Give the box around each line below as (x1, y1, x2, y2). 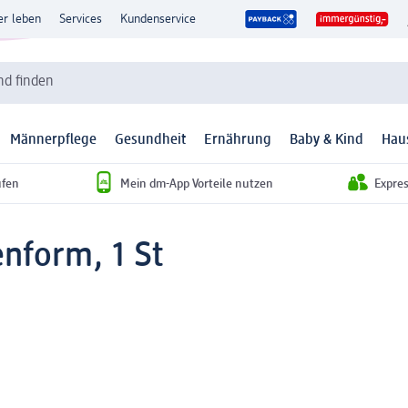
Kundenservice (120, 13, 196, 25)
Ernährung (204, 133, 271, 148)
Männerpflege (10, 133, 97, 148)
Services (59, 13, 102, 25)
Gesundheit (115, 133, 186, 148)
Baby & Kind (290, 133, 363, 148)
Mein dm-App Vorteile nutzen (120, 177, 273, 190)
